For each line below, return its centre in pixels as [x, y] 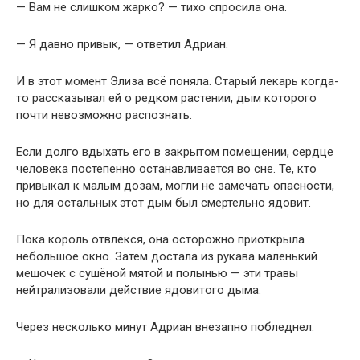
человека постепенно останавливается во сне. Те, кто [166, 168]
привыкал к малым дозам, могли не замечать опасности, [175, 185]
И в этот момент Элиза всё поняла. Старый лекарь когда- [178, 81]
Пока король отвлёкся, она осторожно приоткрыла [160, 239]
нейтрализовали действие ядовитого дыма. [139, 290]
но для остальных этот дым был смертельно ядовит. [164, 202]
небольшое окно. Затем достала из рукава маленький [167, 256]
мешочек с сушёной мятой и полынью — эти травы [157, 273]
